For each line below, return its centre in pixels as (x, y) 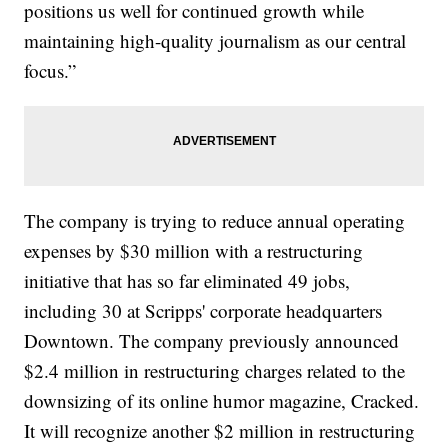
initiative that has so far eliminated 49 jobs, (187, 281)
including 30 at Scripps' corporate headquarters (203, 311)
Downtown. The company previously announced (212, 341)
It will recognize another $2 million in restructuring (220, 431)
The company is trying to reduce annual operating (215, 221)
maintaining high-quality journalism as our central (215, 41)
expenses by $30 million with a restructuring (194, 251)
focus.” (50, 71)
